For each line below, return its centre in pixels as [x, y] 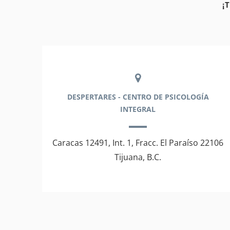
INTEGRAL [138, 109]
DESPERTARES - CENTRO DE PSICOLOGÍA [138, 97]
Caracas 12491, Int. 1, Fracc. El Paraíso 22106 [138, 143]
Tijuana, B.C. [138, 157]
